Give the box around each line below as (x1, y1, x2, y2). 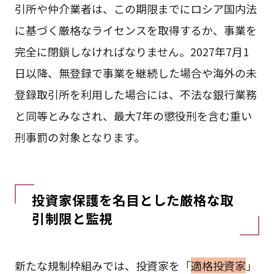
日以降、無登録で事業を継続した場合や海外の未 (14, 65, 257, 81)
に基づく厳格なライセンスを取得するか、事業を (14, 22, 257, 39)
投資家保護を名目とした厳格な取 (31, 190, 234, 209)
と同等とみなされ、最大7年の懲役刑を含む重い (14, 108, 252, 124)
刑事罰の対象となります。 (14, 129, 145, 146)
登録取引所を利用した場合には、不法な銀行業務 (14, 86, 257, 103)
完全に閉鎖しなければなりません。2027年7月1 (14, 43, 249, 60)
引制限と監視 (31, 208, 113, 228)
